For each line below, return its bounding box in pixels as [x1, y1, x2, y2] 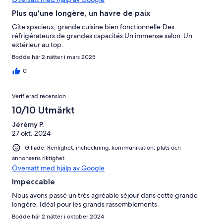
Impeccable [12, 176, 55, 186]
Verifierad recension [12, 92, 66, 100]
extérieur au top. [12, 40, 63, 49]
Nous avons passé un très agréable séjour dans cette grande [12, 190, 198, 200]
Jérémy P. [12, 119, 44, 129]
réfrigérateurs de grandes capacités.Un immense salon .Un [12, 31, 192, 40]
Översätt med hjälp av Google [12, 163, 105, 172]
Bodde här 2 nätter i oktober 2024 [12, 212, 104, 221]
